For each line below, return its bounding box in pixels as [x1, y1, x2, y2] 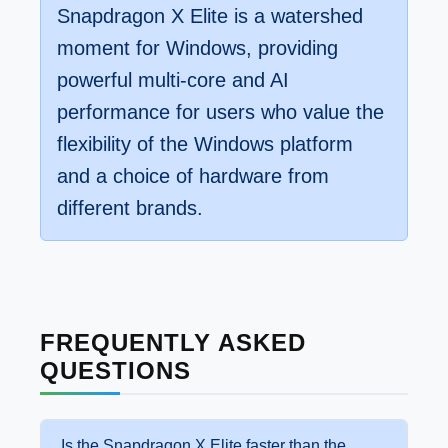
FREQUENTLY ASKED [40, 329, 306, 356]
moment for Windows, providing [57, 37, 338, 59]
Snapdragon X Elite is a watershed [57, 5, 363, 27]
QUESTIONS [40, 357, 191, 384]
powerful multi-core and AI [57, 69, 289, 91]
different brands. [57, 197, 203, 219]
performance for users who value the [57, 101, 384, 123]
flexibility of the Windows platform [57, 133, 353, 155]
